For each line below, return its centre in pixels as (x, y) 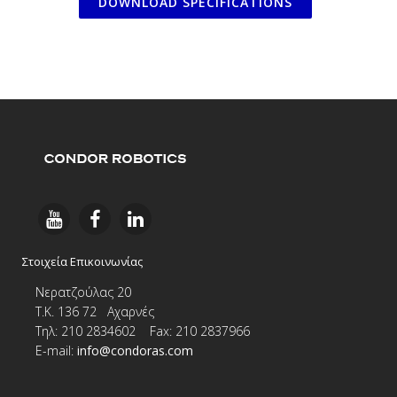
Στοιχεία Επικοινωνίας (82, 261)
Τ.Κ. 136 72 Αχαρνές (95, 311)
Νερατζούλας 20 (89, 292)
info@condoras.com (135, 350)
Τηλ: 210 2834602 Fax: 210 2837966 (143, 331)
